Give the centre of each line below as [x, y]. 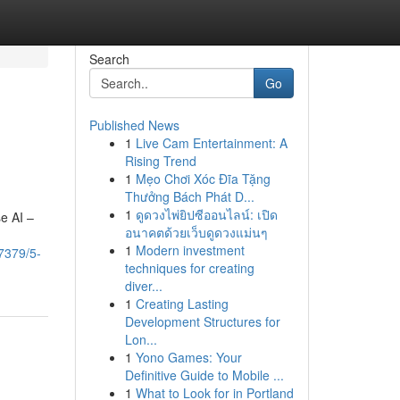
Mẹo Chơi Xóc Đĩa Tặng [203, 179]
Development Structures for [202, 321]
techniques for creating [189, 268]
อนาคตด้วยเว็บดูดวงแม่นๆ [196, 232]
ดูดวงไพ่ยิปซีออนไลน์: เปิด [206, 214]
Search [109, 59]
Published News [134, 125]
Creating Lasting [182, 304]
